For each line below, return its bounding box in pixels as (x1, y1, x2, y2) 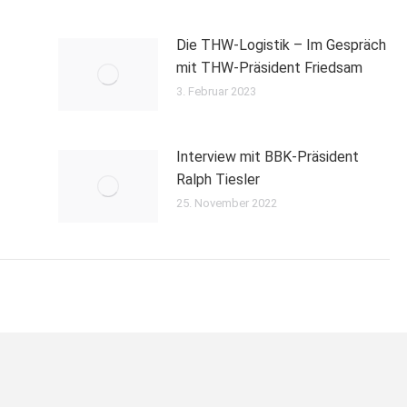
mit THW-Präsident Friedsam (176, 59, 362, 77)
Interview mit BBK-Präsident (176, 148, 359, 166)
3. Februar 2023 (176, 84, 256, 99)
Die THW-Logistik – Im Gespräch (176, 36, 386, 55)
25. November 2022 (176, 196, 277, 211)
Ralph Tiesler (176, 171, 260, 189)
